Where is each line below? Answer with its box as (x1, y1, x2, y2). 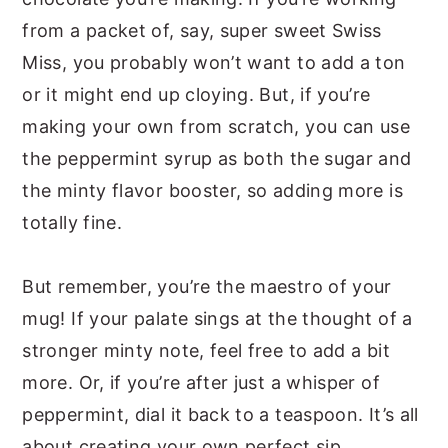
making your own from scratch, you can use (22, 115, 411, 137)
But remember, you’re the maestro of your (22, 275, 392, 297)
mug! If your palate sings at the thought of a (22, 307, 413, 329)
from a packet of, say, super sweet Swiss (22, 19, 382, 41)
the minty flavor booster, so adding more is (22, 179, 403, 201)
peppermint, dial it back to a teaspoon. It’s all (22, 403, 419, 425)
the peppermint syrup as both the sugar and (22, 147, 412, 169)
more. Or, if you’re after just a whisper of (22, 371, 380, 393)
